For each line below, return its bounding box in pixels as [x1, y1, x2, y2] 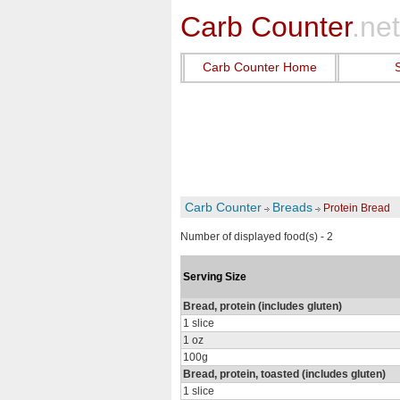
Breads [272, 200, 312, 214]
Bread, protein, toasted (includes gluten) [183, 368, 386, 380]
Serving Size [183, 271, 246, 283]
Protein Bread [323, 202, 390, 214]
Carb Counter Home [203, 60, 317, 74]
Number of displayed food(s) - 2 [180, 230, 333, 243]
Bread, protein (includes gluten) [183, 300, 342, 312]
